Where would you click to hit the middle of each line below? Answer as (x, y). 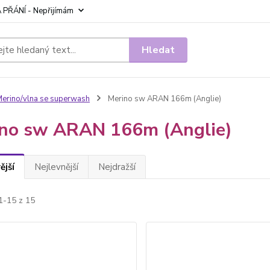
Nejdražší (117, 167)
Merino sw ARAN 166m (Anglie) (163, 99)
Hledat (159, 50)
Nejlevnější (56, 167)
